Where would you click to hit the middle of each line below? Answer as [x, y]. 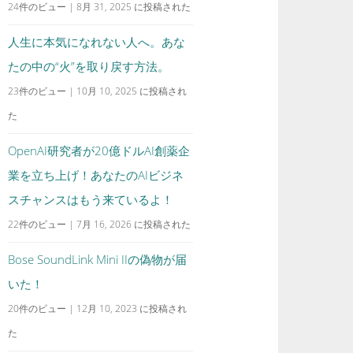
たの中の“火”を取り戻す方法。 [89, 66]
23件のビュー [37, 91]
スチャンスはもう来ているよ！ [91, 199]
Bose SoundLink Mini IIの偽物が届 [98, 259]
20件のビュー [37, 308]
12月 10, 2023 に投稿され [132, 308]
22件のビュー [37, 224]
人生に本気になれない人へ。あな [97, 42]
